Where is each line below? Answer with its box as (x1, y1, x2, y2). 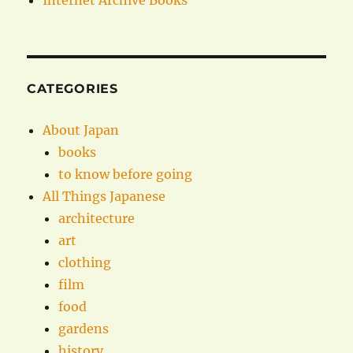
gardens (58, 321, 110, 337)
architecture (58, 210, 136, 227)
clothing (58, 255, 112, 271)
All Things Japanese (43, 188, 166, 205)
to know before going (58, 166, 193, 183)
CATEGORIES (27, 81, 118, 97)
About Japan (43, 122, 120, 139)
